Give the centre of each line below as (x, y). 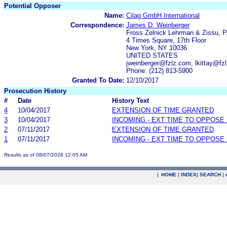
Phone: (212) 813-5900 (159, 70)
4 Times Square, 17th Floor (166, 40)
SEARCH (210, 175)
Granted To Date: (98, 80)
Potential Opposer (32, 6)
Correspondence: (97, 25)
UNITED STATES (152, 55)
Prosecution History (35, 91)
